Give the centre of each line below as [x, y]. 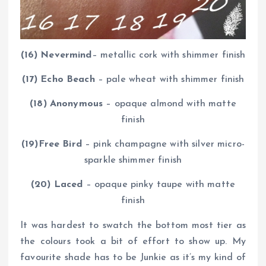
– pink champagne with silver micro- [163, 145]
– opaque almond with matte [170, 104]
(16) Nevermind [56, 56]
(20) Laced [57, 185]
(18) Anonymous [66, 104]
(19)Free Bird [52, 145]
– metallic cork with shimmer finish [169, 56]
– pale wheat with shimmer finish [170, 80]
